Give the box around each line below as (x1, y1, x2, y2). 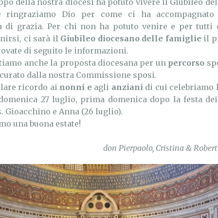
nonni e (59, 82, 94, 92)
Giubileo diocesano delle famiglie (60, 34, 201, 43)
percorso (168, 58, 205, 68)
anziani (111, 82, 145, 92)
